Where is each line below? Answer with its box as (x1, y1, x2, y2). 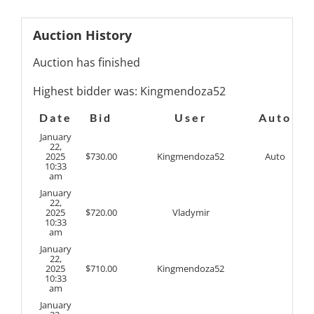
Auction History (32, 27, 132, 44)
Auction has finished (32, 54, 140, 70)
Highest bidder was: (32, 83, 140, 100)
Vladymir (172, 205, 210, 219)
